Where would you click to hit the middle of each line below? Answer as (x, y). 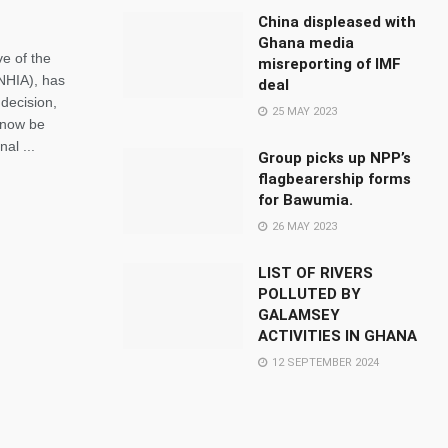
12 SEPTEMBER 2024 (324, 362)
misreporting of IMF (330, 64)
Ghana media (306, 43)
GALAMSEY (299, 315)
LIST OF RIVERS (316, 273)
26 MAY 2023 (303, 226)
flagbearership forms (335, 179)
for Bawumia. (306, 200)
